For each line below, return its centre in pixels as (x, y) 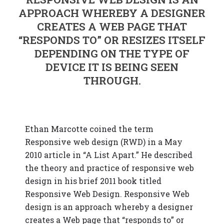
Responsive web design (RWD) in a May (104, 142)
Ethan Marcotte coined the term (89, 129)
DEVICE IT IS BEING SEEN (112, 67)
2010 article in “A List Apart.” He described (109, 155)
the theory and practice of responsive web (109, 168)
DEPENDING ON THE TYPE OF (112, 53)
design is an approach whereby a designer (109, 207)
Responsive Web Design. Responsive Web (107, 194)
